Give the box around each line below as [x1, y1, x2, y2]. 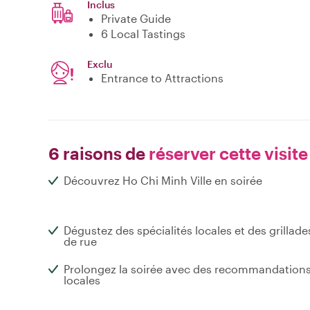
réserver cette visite [145, 143, 308, 164]
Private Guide [101, 12, 171, 26]
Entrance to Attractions [101, 71, 224, 85]
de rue [64, 235, 97, 248]
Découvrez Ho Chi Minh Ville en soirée [64, 174, 262, 188]
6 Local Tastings [101, 27, 185, 41]
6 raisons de [48, 143, 145, 164]
